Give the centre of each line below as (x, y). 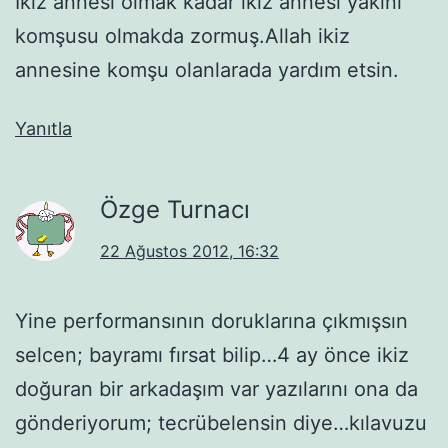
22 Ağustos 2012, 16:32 (189, 250)
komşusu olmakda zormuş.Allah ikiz (182, 35)
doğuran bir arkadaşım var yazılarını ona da (216, 388)
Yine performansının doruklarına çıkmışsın (211, 320)
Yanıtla (43, 128)
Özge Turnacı (175, 209)
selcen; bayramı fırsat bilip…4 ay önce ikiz (212, 354)
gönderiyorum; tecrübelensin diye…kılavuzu (221, 422)
